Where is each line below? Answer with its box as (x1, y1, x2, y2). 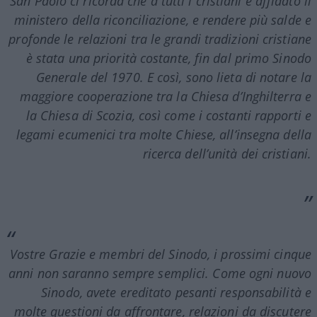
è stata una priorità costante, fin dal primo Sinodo (25, 49, 311, 67)
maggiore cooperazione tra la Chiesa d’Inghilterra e (19, 87, 311, 105)
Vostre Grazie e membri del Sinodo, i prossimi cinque (9, 245, 311, 263)
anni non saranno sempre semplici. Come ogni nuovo (8, 264, 311, 282)
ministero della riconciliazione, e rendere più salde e (13, 11, 311, 28)
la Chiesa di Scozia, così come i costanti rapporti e (25, 106, 311, 124)
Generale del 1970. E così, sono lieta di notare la (35, 68, 311, 86)
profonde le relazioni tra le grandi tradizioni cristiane (8, 30, 311, 47)
